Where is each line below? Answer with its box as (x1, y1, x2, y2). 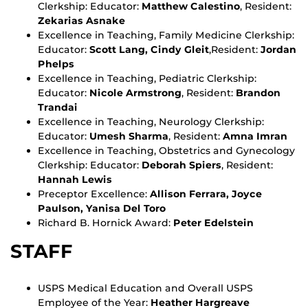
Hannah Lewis (38, 173, 112, 186)
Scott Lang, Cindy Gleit (89, 43, 209, 56)
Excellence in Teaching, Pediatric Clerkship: (38, 72, 256, 85)
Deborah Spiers (142, 159, 221, 172)
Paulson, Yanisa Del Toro (38, 202, 166, 215)
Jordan (261, 43, 296, 56)
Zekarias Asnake (38, 14, 125, 27)
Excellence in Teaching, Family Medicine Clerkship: (38, 29, 294, 42)
